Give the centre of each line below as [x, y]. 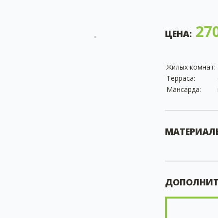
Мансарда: [184, 89]
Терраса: [181, 78]
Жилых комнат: [191, 67]
